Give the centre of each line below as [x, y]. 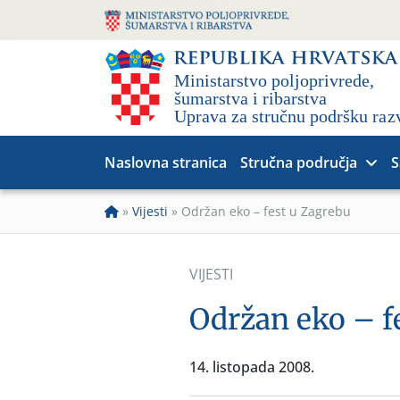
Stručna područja [299, 162]
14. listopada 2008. [252, 367]
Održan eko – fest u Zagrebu [266, 211]
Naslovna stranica [166, 162]
